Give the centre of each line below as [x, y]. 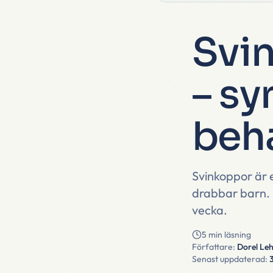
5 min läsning [226, 235]
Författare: [213, 247]
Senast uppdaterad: [229, 259]
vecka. [209, 210]
